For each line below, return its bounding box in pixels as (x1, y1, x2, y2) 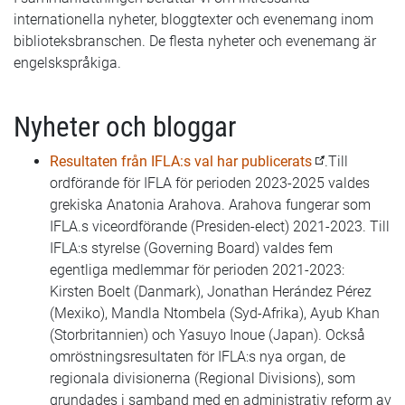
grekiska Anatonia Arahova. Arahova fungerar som (50, 196, 371, 213)
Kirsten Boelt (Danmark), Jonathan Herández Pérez (50, 283, 372, 300)
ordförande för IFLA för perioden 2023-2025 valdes (50, 174, 370, 192)
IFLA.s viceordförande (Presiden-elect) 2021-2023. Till (50, 218, 390, 235)
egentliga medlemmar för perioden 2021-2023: (50, 261, 344, 278)
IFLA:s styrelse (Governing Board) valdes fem (50, 240, 333, 257)
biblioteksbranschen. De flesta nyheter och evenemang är (14, 33, 376, 50)
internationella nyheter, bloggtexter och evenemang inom (14, 11, 373, 28)
